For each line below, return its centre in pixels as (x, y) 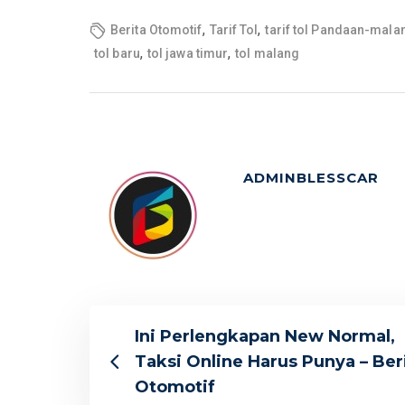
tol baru (117, 54)
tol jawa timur (188, 54)
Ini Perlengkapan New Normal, (265, 337)
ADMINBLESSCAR (311, 178)
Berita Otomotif (156, 30)
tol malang (268, 54)
